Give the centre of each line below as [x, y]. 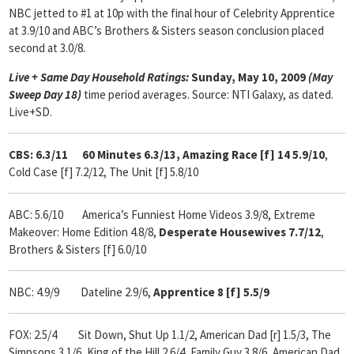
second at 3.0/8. [47, 48]
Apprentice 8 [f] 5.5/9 [211, 292]
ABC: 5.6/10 [36, 215]
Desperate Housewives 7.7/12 [240, 232]
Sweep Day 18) [45, 94]
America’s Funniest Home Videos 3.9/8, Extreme [199, 215]
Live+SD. [30, 112]
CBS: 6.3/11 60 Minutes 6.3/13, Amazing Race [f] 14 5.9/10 [167, 154]
